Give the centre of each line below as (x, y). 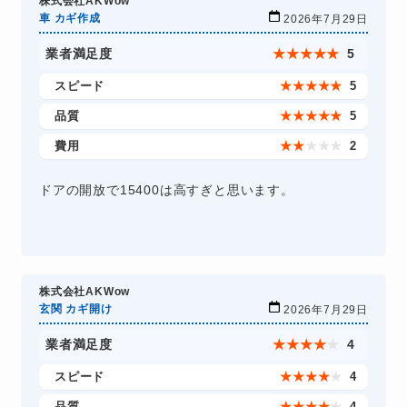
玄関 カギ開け (75, 308)
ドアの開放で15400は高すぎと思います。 (166, 190)
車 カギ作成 (69, 18)
